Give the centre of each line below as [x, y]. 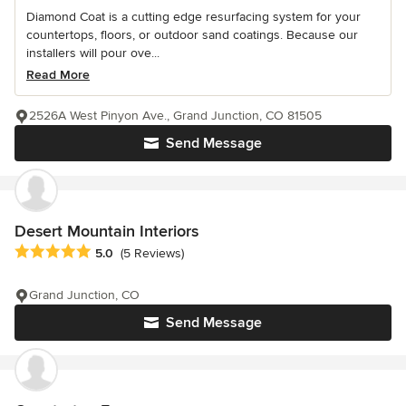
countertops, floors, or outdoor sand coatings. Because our [192, 34]
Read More [58, 74]
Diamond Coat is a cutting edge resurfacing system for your [193, 16]
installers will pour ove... [93, 53]
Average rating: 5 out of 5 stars [111, 251]
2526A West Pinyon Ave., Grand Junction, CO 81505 [175, 115]
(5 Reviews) [152, 254]
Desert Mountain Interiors [106, 231]
